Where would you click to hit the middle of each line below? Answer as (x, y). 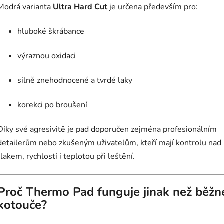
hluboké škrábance (51, 32)
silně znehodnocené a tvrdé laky (75, 81)
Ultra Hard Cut (80, 7)
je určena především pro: (153, 7)
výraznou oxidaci (47, 56)
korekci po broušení (52, 105)
